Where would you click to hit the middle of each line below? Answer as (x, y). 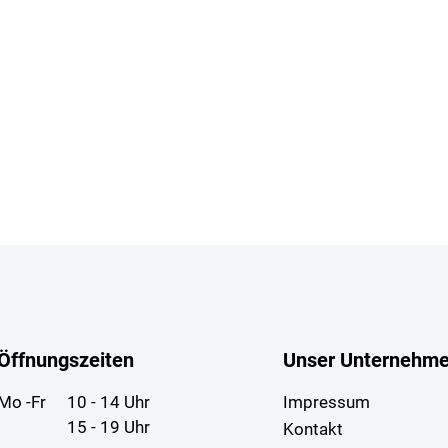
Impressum (326, 402)
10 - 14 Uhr (108, 402)
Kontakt (312, 429)
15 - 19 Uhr (108, 427)
